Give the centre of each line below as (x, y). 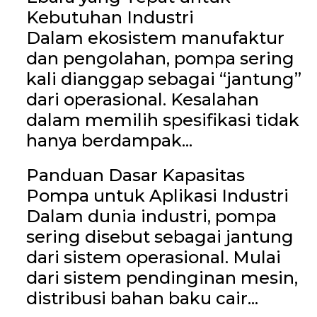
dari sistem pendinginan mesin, (162, 277)
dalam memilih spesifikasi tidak (162, 120)
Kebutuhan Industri (110, 17)
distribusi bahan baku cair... (142, 298)
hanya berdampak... (109, 140)
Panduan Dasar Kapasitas (135, 175)
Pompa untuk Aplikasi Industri (157, 195)
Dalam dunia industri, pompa (151, 216)
